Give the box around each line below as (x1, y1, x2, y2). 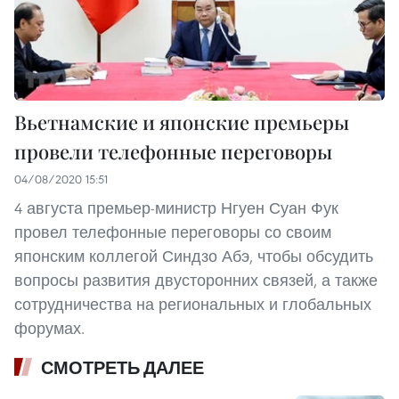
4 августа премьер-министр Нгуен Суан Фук (14, 197, 338, 218)
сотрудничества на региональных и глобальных (14, 293, 371, 314)
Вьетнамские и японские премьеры (14, 108, 349, 135)
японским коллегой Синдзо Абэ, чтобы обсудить (14, 245, 373, 266)
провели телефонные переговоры (14, 137, 332, 165)
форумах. (14, 317, 85, 338)
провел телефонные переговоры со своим (14, 221, 331, 242)
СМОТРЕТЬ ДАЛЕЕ (41, 356, 204, 379)
